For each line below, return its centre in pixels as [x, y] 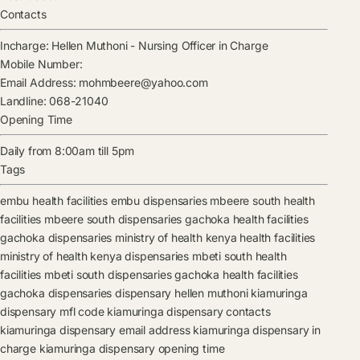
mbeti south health [239, 256]
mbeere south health [262, 201]
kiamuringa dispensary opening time [132, 349]
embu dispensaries [159, 201]
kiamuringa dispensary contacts [189, 312]
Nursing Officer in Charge [203, 46]
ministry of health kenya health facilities [215, 238]
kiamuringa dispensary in [257, 330]
